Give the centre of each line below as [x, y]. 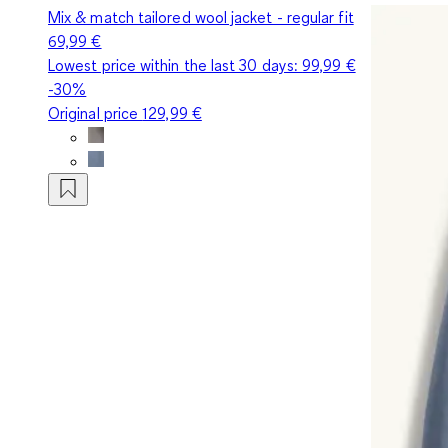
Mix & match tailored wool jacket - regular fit [201, 16]
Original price [95, 112]
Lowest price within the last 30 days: [175, 64]
